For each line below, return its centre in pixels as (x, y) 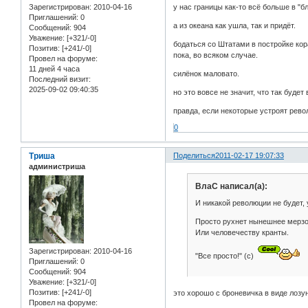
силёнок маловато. (207, 74)
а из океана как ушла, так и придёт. (235, 26)
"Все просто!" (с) (226, 255)
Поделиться (195, 156)
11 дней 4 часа (54, 68)
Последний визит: (60, 79)
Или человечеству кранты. (242, 232)
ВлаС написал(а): (231, 187)
